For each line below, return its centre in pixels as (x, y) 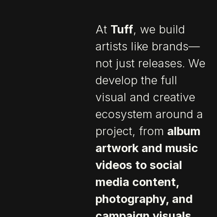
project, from (132, 131)
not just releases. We (151, 63)
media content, (138, 182)
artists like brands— (148, 46)
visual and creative (146, 97)
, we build (159, 29)
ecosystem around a (149, 114)
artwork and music (147, 148)
